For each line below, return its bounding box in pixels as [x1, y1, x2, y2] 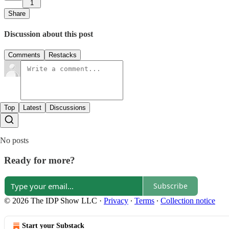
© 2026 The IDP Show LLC [4, 196, 97, 205]
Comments [8, 51, 40, 59]
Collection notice [161, 196, 215, 205]
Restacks [49, 51, 77, 59]
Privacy [104, 196, 128, 205]
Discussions [50, 104, 86, 112]
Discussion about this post [4, 29, 93, 38]
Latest [23, 104, 41, 112]
